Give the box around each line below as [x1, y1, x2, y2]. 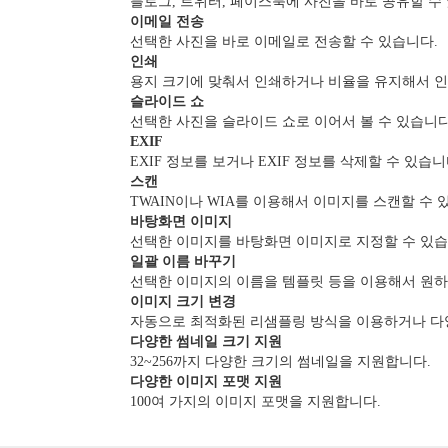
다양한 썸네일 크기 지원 [130, 333, 282, 349]
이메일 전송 [130, 13, 204, 29]
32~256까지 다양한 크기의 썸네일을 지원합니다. [130, 353, 431, 369]
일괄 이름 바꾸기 [130, 253, 236, 269]
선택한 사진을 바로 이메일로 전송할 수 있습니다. [130, 33, 438, 49]
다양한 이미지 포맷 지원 [130, 373, 282, 389]
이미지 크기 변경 [130, 293, 236, 309]
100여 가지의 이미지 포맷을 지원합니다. [130, 393, 381, 409]
